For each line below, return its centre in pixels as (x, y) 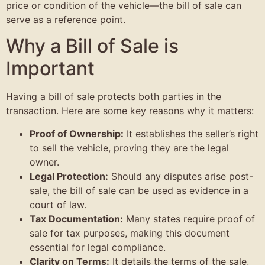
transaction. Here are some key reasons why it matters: (130, 111)
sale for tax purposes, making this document (130, 233)
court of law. (58, 204)
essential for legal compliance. (98, 247)
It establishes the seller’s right (191, 133)
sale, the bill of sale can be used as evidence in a (139, 190)
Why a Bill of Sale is (92, 46)
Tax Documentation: (76, 219)
